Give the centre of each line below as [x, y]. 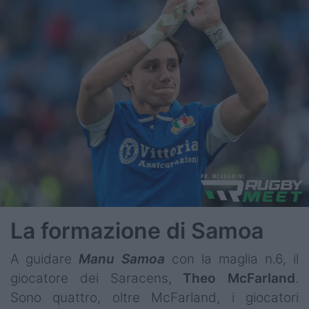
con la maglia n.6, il [232, 259]
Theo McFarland [239, 279]
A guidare [41, 259]
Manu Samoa [118, 259]
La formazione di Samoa [140, 231]
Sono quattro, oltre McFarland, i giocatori [154, 298]
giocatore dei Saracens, [97, 279]
